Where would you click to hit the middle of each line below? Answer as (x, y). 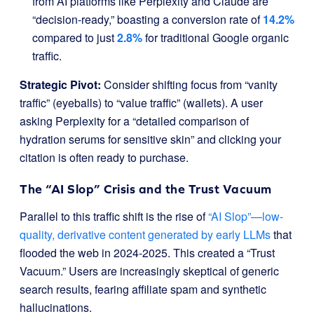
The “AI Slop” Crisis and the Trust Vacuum (146, 189)
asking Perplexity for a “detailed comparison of (134, 121)
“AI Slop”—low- (246, 216)
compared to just (73, 37)
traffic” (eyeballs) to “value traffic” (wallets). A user (141, 103)
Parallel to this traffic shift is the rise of (112, 216)
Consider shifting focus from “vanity (189, 84)
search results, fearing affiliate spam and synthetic (143, 289)
